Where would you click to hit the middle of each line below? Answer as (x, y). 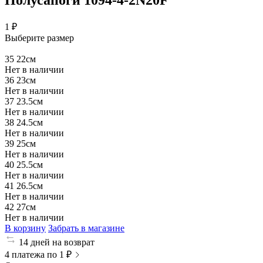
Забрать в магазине (86, 228)
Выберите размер (39, 38)
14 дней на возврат (57, 242)
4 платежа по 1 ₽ (38, 254)
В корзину (25, 228)
